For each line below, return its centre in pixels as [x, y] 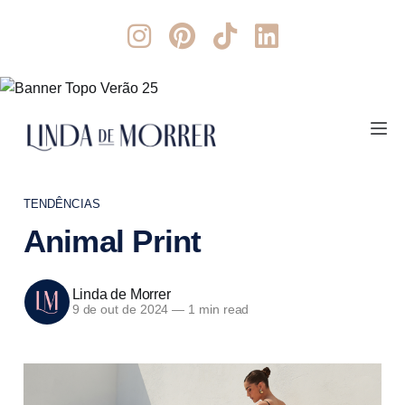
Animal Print [112, 241]
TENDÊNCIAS [62, 203]
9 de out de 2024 [120, 310]
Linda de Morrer [121, 295]
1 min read [217, 310]
